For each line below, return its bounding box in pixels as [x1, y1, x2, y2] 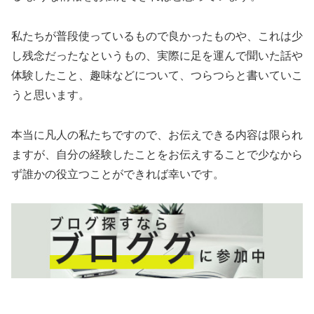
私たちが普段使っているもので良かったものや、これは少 [11, 27, 303, 43]
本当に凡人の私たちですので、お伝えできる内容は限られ [11, 125, 303, 142]
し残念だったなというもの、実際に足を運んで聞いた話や [11, 46, 303, 63]
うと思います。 [11, 86, 90, 102]
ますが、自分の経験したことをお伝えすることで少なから [11, 145, 303, 162]
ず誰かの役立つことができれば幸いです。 [11, 165, 224, 182]
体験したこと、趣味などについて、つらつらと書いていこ [11, 66, 303, 83]
